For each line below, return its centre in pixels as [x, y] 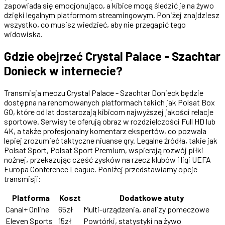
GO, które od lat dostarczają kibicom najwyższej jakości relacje [109, 111]
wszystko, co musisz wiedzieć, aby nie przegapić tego [95, 24]
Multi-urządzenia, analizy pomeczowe [146, 209]
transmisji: [23, 178]
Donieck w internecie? [63, 70]
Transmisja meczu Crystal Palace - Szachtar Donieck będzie [104, 92]
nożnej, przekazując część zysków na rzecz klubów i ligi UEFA [107, 159]
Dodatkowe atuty [151, 197]
